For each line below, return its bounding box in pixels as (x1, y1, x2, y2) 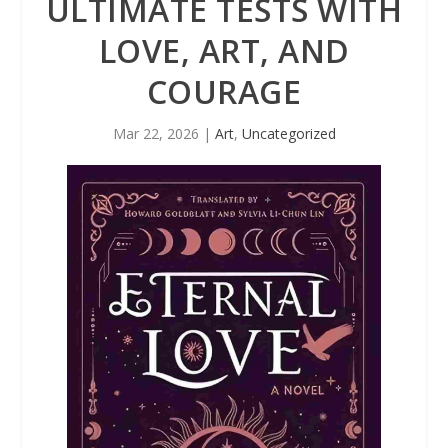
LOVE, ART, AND (98, 29, 350, 72)
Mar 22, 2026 (112, 124, 199, 143)
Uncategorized (241, 124, 336, 143)
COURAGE (146, 70, 302, 113)
